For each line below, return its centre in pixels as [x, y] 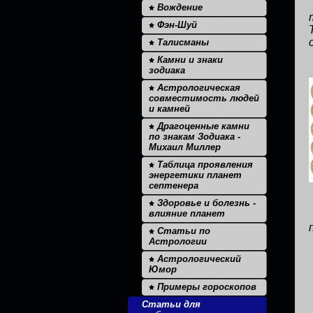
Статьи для [171, 304]
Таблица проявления [204, 165]
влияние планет [187, 213]
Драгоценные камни [202, 126]
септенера [174, 185]
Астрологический [198, 259]
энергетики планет [195, 175]
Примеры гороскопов [205, 287]
